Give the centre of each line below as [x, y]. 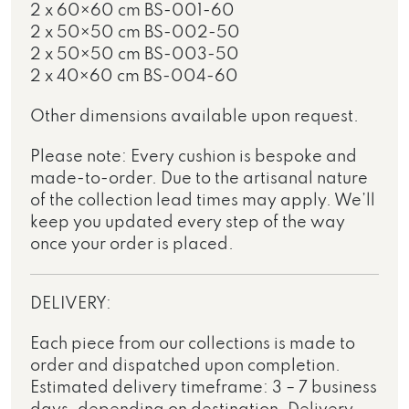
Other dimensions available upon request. [195, 116]
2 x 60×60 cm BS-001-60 [133, 10]
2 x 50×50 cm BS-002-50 [136, 32]
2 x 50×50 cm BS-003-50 [135, 54]
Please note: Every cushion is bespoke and [194, 157]
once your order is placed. [132, 244]
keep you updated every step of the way [188, 222]
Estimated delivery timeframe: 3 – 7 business [204, 388]
